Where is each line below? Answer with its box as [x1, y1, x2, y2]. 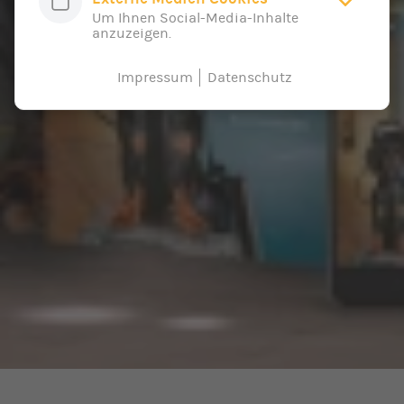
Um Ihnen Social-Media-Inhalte [92, 9, 298, 26]
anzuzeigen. [92, 24, 171, 41]
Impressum [116, 69, 193, 86]
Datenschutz [207, 69, 292, 86]
